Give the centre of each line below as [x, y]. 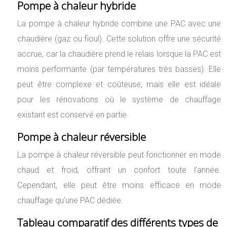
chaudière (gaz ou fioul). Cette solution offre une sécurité [119, 39]
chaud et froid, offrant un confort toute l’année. [119, 170]
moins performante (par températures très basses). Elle [119, 69]
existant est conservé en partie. [73, 115]
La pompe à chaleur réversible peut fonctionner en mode [119, 155]
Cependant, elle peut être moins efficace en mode [119, 185]
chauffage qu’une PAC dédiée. [70, 200]
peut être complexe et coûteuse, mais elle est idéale [119, 84]
